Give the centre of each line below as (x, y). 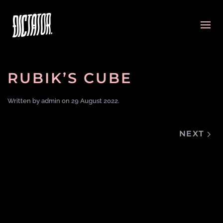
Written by (24, 101)
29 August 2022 (95, 101)
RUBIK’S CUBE (70, 78)
